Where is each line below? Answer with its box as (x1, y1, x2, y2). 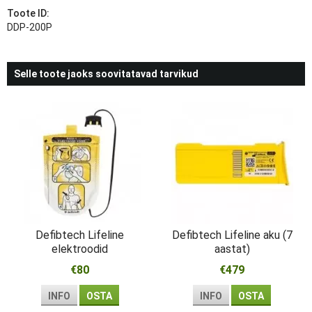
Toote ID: (7, 8, 49, 19)
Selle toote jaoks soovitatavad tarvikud (14, 68, 198, 79)
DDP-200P (7, 22, 52, 33)
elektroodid (52, 242, 109, 256)
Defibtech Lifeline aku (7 (171, 228, 292, 242)
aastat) (214, 242, 250, 256)
